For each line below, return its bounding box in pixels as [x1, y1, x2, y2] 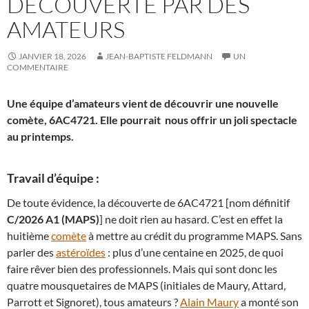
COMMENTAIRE [7, 61, 68, 72]
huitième [7, 228, 51, 242]
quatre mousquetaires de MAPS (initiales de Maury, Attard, [7, 278, 286, 292]
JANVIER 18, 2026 [19, 50, 86, 61]
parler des [7, 245, 56, 259]
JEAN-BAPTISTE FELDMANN [106, 50, 212, 61]
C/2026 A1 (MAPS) [7, 212, 99, 226]
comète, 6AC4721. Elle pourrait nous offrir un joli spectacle [7, 112, 297, 126]
